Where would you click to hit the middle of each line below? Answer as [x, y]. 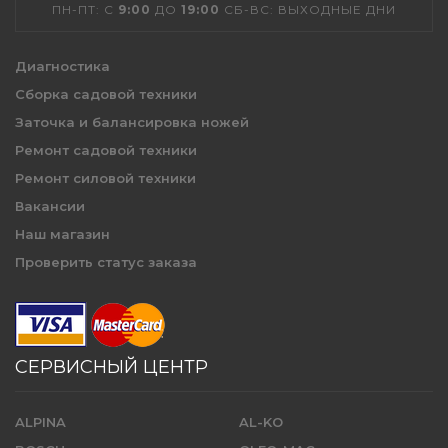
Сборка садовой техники [106, 93]
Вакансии [50, 205]
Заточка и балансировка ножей [132, 121]
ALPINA [40, 421]
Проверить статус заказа [106, 261]
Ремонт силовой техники [105, 177]
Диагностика [62, 65]
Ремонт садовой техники [106, 149]
